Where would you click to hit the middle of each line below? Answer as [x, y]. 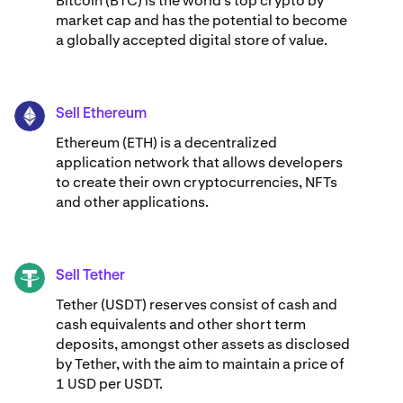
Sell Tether [90, 277]
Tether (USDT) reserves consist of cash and [197, 305]
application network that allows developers [199, 163]
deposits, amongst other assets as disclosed [203, 345]
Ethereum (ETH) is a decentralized [166, 143]
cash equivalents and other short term [181, 325]
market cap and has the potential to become [201, 21]
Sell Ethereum [101, 115]
